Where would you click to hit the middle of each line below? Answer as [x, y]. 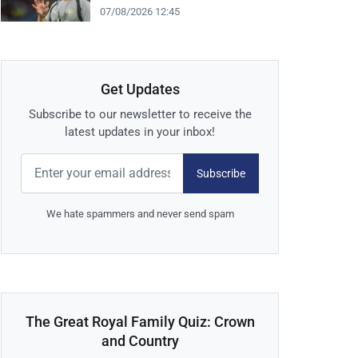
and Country [140, 341]
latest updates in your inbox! [140, 132]
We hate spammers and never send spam [140, 214]
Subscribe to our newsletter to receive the [140, 115]
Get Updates [140, 89]
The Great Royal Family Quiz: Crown [140, 322]
